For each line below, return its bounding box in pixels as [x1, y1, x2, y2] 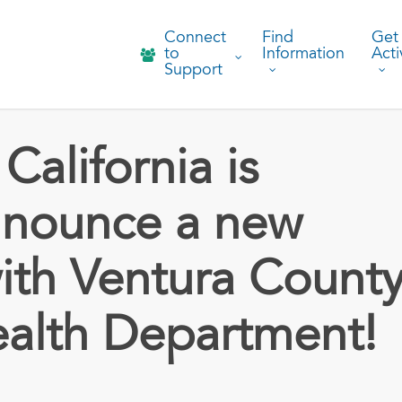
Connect [164, 30, 226, 47]
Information [262, 46, 345, 63]
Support [164, 62, 223, 79]
